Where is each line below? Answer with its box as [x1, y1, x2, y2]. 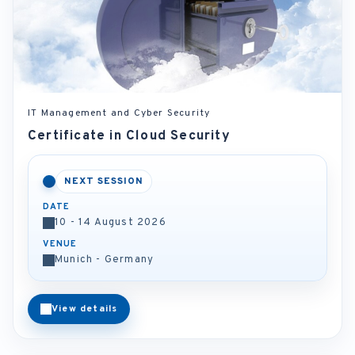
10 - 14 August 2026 [55, 216, 166, 229]
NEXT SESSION [64, 175, 143, 188]
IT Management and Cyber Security [28, 107, 211, 120]
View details [52, 303, 118, 315]
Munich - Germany [55, 254, 155, 266]
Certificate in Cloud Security [28, 128, 231, 145]
